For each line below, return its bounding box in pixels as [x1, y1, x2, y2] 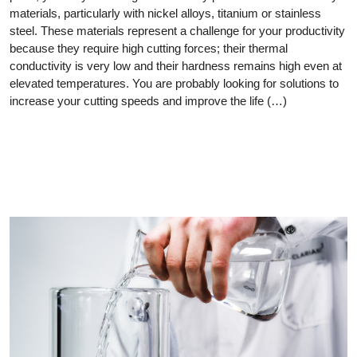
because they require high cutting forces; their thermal [10, 41, 288, 55]
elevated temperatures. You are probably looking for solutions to [10, 76, 339, 90]
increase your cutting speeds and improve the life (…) [10, 93, 287, 108]
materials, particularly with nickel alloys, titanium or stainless [10, 6, 321, 20]
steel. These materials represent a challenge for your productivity [10, 23, 345, 37]
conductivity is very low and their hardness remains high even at [10, 58, 342, 73]
